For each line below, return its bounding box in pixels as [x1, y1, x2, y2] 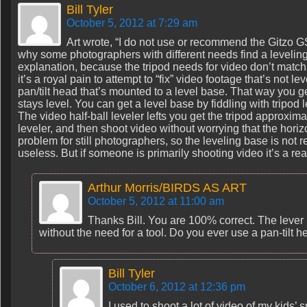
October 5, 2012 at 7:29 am [66, 17, 197, 29]
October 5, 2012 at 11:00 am [88, 195, 224, 207]
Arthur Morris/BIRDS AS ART [88, 181, 247, 195]
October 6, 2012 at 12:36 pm [108, 281, 245, 293]
